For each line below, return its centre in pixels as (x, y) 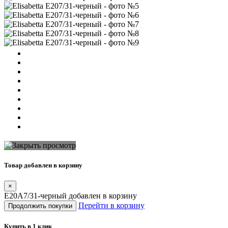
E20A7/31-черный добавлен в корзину (70, 196)
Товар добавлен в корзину (43, 165)
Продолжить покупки (40, 206)
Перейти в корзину (111, 206)
